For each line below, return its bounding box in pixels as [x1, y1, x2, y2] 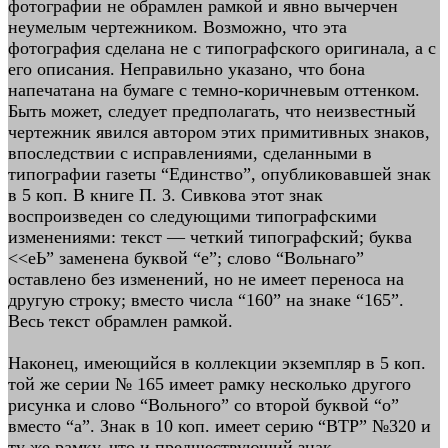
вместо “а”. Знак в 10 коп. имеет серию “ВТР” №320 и [8, 416, 431, 436]
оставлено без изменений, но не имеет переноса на [8, 269, 404, 289]
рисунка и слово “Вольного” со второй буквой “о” [8, 395, 399, 415]
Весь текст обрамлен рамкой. [8, 311, 233, 331]
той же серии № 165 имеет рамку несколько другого [8, 374, 411, 394]
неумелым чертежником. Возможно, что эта [8, 17, 347, 37]
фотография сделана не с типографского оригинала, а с [8, 38, 436, 58]
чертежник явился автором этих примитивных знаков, [8, 122, 430, 142]
